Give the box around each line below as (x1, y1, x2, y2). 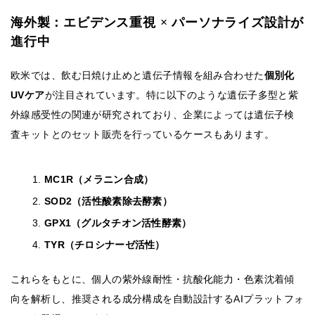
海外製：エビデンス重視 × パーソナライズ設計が (11, 15, 304, 30)
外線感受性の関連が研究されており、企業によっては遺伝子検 (11, 109, 295, 121)
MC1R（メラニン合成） (44, 174, 154, 186)
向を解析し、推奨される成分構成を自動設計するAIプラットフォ (11, 293, 304, 305)
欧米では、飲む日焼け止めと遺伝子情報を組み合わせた (11, 70, 264, 82)
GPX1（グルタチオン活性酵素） (44, 217, 192, 229)
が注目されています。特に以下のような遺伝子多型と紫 (44, 89, 299, 101)
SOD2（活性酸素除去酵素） (44, 195, 172, 207)
